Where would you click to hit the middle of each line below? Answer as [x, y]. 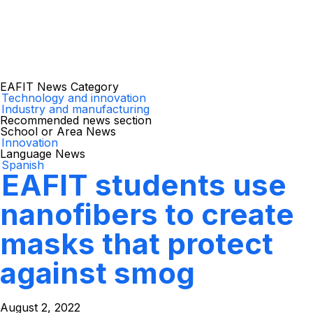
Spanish [23, 165]
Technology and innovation [74, 98]
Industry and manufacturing [75, 109]
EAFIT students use [144, 185]
